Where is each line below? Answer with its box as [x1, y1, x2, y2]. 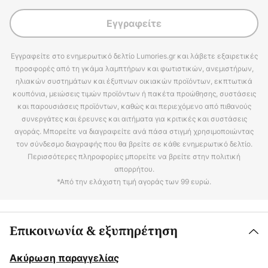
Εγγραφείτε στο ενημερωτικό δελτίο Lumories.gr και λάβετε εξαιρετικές [10, 51, 258, 61]
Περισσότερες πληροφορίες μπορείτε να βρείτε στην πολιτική [28, 151, 240, 162]
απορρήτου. [114, 164, 154, 174]
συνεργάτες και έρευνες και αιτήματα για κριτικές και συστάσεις [21, 114, 247, 124]
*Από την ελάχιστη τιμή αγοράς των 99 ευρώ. [57, 176, 211, 187]
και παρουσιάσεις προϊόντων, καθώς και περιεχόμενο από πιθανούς [17, 101, 251, 111]
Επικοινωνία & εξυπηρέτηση [10, 223, 178, 240]
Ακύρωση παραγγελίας [10, 252, 119, 264]
